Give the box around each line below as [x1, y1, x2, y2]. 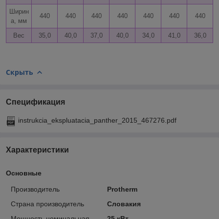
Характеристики [6, 145, 69, 154]
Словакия [107, 199, 141, 208]
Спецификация [6, 97, 65, 106]
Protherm [107, 185, 137, 193]
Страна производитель [11, 199, 84, 208]
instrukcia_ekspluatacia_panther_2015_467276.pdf [18, 116, 176, 124]
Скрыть [6, 67, 33, 77]
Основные [6, 169, 42, 177]
